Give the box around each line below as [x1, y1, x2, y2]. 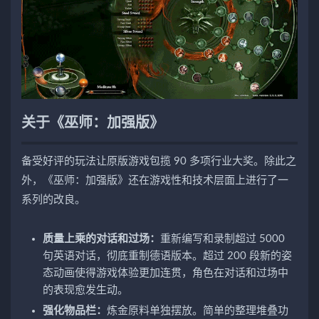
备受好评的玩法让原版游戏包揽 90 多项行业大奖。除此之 [21, 156, 296, 167]
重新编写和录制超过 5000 [160, 234, 285, 245]
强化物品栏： [43, 305, 107, 317]
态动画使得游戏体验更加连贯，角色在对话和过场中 [43, 268, 288, 279]
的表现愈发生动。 [43, 285, 128, 296]
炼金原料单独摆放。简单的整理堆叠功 [107, 305, 288, 317]
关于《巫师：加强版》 [21, 116, 164, 131]
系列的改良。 [21, 194, 85, 206]
